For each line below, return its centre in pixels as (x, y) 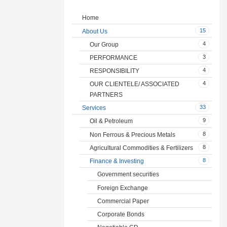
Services (94, 108)
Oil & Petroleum (111, 121)
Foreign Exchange (123, 187)
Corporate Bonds (121, 214)
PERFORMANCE (113, 57)
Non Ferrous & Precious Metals (133, 134)
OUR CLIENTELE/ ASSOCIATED (135, 84)
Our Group (104, 44)
